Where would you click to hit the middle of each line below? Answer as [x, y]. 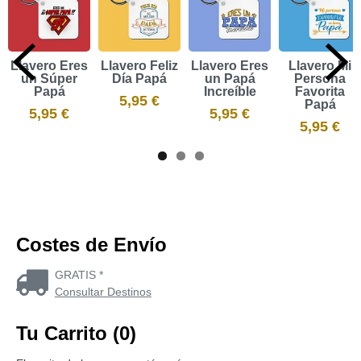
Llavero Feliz [139, 66]
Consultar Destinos [103, 292]
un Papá [230, 79]
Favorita [320, 92]
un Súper [49, 79]
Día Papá [139, 79]
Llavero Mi [320, 66]
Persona [320, 79]
